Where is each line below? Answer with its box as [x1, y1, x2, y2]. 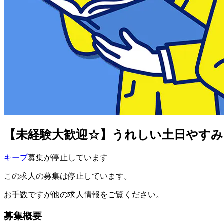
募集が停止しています [28, 153, 108, 162]
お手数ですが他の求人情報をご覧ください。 [4, 190, 164, 199]
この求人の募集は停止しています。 [4, 172, 132, 181]
